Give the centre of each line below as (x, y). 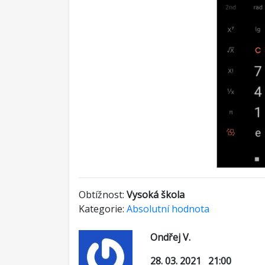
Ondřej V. (171, 237)
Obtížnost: (103, 195)
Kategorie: (103, 209)
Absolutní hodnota (168, 209)
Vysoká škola (156, 195)
